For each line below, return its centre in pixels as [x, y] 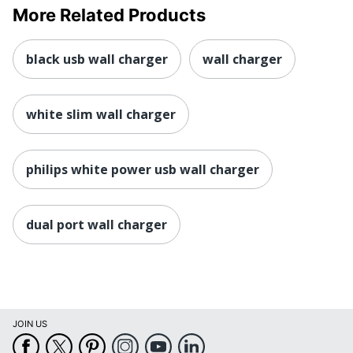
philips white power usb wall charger [143, 169]
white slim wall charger [101, 114]
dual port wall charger [97, 224]
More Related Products [109, 15]
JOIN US [30, 324]
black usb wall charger [97, 59]
